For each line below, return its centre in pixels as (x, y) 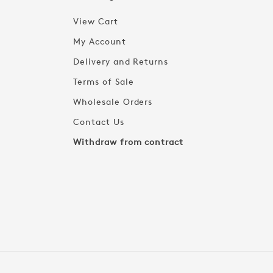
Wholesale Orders (113, 101)
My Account (100, 41)
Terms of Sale (104, 81)
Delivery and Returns (121, 61)
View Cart (96, 21)
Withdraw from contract (129, 142)
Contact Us (99, 122)
